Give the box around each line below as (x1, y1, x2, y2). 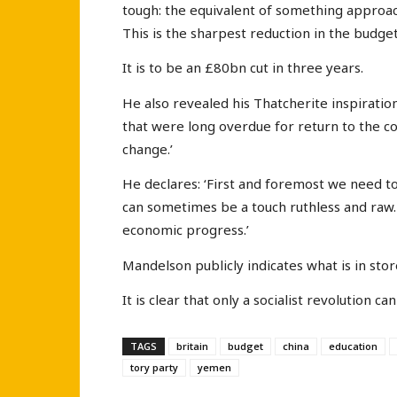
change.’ (122, 139, 173, 158)
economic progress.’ (122, 221, 249, 239)
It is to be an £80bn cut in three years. (122, 58, 363, 77)
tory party (130, 360, 178, 374)
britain (176, 339, 208, 353)
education (329, 339, 378, 353)
